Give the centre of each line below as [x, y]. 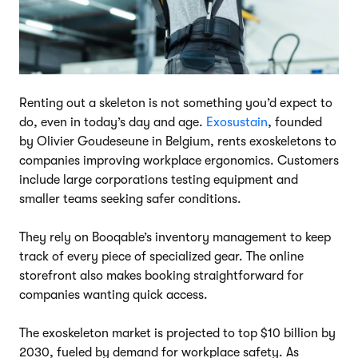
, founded [295, 122]
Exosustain [237, 122]
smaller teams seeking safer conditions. [130, 199]
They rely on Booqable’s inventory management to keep [175, 237]
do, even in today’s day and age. [113, 122]
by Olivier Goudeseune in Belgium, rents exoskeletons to [178, 141]
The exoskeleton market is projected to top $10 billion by [177, 333]
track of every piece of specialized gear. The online [161, 256]
